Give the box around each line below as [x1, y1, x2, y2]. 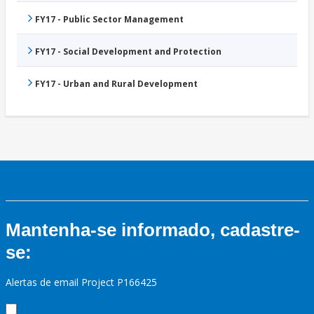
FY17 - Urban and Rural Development [35, 78, 198, 90]
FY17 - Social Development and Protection [35, 46, 221, 58]
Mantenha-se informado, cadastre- [6, 219, 300, 241]
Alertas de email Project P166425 [6, 275, 157, 289]
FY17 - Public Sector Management [35, 13, 184, 26]
